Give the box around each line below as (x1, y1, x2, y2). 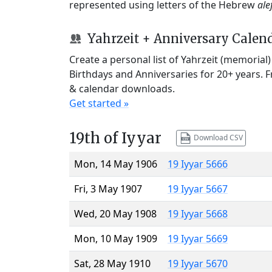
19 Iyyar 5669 (168, 231, 228, 245)
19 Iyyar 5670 (168, 256, 228, 270)
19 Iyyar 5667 (168, 182, 228, 195)
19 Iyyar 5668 (168, 206, 228, 220)
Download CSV (191, 132, 243, 143)
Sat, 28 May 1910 (74, 256, 151, 270)
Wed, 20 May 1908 (74, 206, 157, 220)
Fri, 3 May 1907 (74, 182, 142, 195)
